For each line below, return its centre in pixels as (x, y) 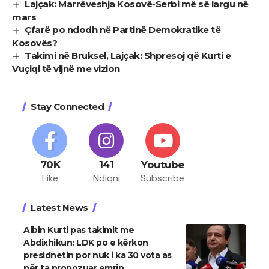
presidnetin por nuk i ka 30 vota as (98, 255)
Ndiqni (106, 178)
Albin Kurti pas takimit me (79, 230)
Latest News (59, 208)
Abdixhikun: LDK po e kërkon (86, 243)
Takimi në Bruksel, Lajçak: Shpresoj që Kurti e (128, 56)
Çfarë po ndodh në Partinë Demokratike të (123, 30)
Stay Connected (67, 107)
